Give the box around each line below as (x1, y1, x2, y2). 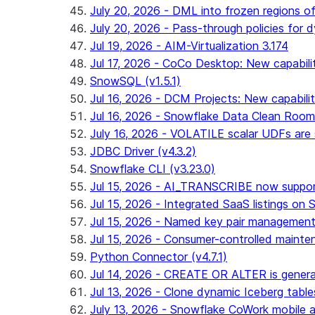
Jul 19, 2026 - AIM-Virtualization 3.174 (90, 39, 288, 53)
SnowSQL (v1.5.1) (90, 74, 181, 88)
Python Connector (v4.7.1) (90, 250, 227, 264)
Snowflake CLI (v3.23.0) (90, 162, 215, 176)
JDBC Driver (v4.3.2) (90, 144, 196, 158)
